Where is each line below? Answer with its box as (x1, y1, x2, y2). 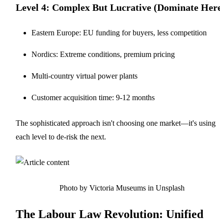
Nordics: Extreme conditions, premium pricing (31, 50, 175, 58)
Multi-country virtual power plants (31, 71, 137, 80)
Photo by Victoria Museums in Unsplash (59, 183, 185, 192)
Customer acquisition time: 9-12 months (31, 93, 155, 102)
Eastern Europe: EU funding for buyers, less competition (31, 28, 207, 37)
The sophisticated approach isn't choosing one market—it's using (16, 118, 216, 127)
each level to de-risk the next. (16, 132, 106, 141)
